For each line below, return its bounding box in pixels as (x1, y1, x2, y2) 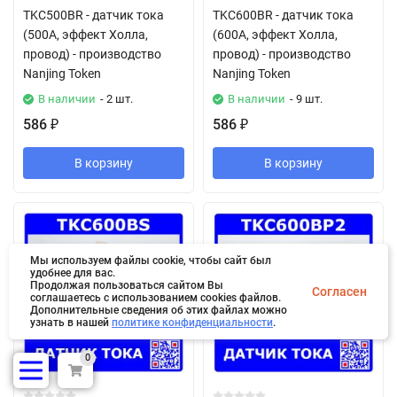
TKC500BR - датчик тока (23, 8, 164, 22)
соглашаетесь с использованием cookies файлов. (30, 292, 281, 304)
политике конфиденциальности (112, 316, 273, 329)
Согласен (312, 284, 367, 299)
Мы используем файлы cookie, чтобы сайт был (30, 254, 271, 267)
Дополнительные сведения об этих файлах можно (30, 304, 287, 316)
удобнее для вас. (30, 267, 115, 279)
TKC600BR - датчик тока (213, 8, 354, 22)
